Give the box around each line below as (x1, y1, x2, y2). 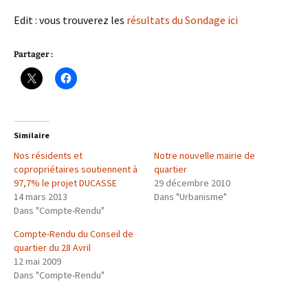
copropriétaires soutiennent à (14, 163, 137, 176)
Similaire (14, 130, 49, 141)
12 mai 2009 (14, 255, 61, 268)
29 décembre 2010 (154, 177, 230, 190)
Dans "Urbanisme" (154, 190, 227, 203)
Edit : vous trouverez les (14, 13, 126, 27)
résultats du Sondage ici (126, 13, 238, 27)
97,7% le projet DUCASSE (14, 177, 117, 190)
